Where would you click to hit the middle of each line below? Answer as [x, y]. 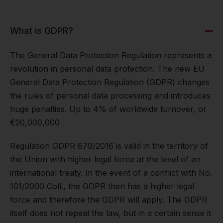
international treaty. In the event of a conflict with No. [111, 173]
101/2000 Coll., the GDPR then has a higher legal [102, 186]
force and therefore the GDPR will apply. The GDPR [109, 200]
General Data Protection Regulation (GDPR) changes [110, 82]
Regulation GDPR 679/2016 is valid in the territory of [109, 146]
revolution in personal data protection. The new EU [107, 69]
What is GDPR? [42, 31]
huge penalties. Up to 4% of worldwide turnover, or [108, 109]
